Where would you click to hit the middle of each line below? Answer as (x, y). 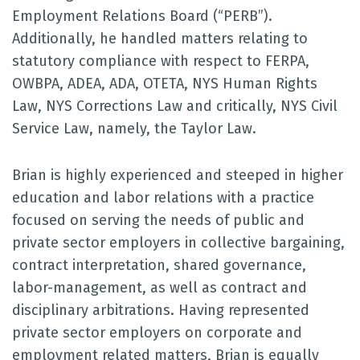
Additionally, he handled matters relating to (160, 39)
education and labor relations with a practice (163, 198)
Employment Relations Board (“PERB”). (142, 16)
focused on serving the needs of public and (158, 220)
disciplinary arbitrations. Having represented (161, 310)
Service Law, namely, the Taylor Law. (134, 129)
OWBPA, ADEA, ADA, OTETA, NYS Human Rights (165, 84)
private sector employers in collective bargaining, (178, 243)
